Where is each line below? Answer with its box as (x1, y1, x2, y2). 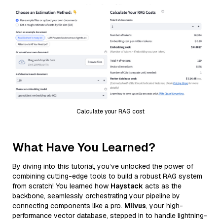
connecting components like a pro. (12, 201, 124, 210)
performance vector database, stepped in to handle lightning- (12, 211, 207, 220)
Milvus (124, 201, 146, 210)
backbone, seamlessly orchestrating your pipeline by (12, 191, 180, 200)
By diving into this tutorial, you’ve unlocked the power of (12, 161, 193, 171)
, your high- (146, 201, 183, 210)
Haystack (110, 181, 143, 190)
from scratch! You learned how (12, 181, 110, 190)
